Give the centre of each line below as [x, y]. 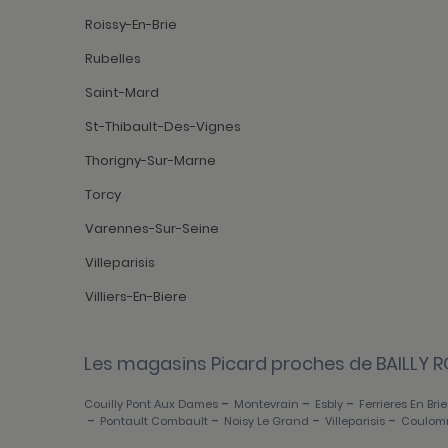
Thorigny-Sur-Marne [150, 161]
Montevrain [266, 404]
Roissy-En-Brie [131, 25]
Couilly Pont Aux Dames [151, 404]
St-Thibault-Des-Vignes [163, 127]
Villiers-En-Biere [136, 297]
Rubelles [113, 59]
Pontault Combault [154, 421]
